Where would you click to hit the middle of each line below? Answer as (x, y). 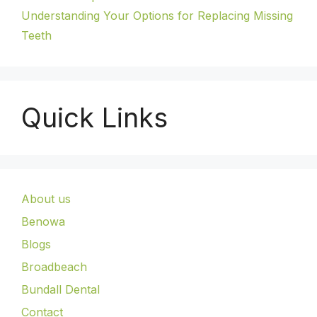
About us (46, 198)
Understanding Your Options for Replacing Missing (157, 15)
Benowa (43, 221)
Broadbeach (54, 266)
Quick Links (94, 117)
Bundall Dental (60, 289)
